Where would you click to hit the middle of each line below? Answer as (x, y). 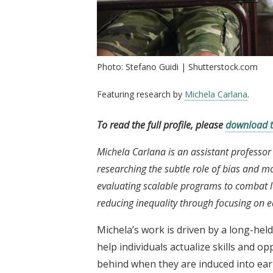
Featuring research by (141, 94)
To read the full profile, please (161, 125)
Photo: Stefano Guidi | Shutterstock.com (177, 66)
